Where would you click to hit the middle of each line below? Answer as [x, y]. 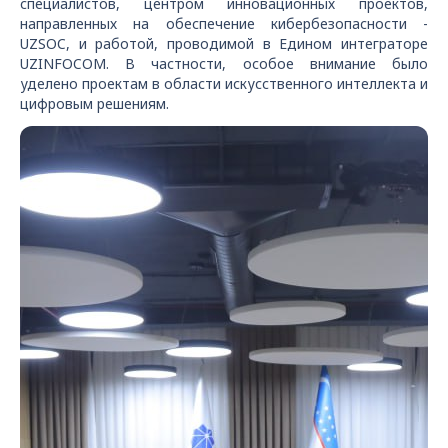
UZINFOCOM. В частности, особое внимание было [224, 63]
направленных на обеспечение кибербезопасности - [224, 23]
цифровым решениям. [94, 103]
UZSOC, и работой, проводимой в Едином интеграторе [224, 43]
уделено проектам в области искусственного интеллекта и [224, 83]
